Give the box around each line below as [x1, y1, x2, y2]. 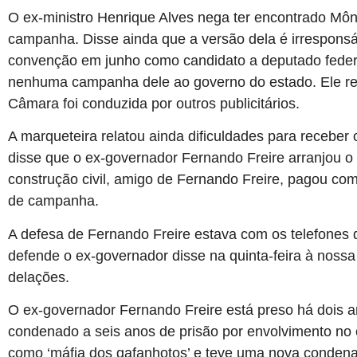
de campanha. [8, 193, 99, 210]
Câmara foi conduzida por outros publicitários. [8, 95, 300, 112]
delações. [8, 269, 69, 285]
